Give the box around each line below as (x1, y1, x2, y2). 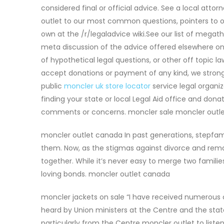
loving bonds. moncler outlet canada (41, 168, 170, 179)
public (41, 80, 64, 91)
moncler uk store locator (64, 80, 150, 91)
